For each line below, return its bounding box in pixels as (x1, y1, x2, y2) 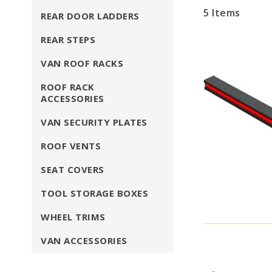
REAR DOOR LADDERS (41, 10, 140, 22)
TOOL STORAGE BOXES (41, 187, 148, 199)
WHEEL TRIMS (41, 211, 106, 223)
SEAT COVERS (41, 163, 104, 175)
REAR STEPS (41, 33, 95, 46)
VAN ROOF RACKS (41, 57, 123, 69)
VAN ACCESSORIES (41, 234, 127, 246)
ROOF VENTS (41, 140, 101, 152)
